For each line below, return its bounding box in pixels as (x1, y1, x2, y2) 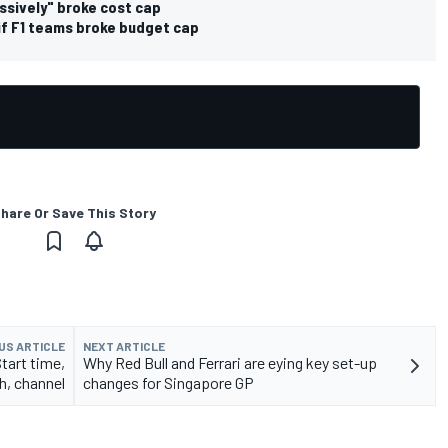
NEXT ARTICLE (83, 339, 165, 354)
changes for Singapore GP (83, 373, 254, 393)
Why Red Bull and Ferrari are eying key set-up (83, 353, 377, 373)
